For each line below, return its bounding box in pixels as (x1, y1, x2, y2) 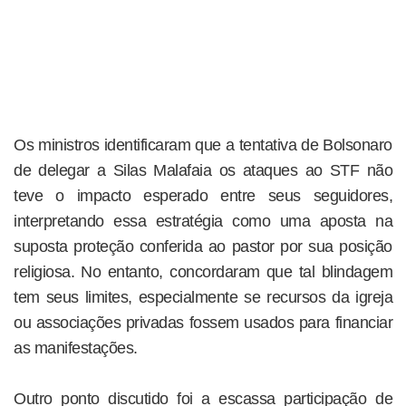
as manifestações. (14, 339, 138, 358)
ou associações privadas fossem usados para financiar (14, 314, 392, 333)
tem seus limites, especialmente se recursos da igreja (14, 288, 392, 307)
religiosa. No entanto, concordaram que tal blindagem (14, 263, 392, 282)
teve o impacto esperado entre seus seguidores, (14, 187, 392, 206)
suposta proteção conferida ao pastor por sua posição (14, 237, 392, 256)
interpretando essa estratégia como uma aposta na (14, 212, 392, 231)
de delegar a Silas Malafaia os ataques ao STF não (14, 161, 392, 180)
